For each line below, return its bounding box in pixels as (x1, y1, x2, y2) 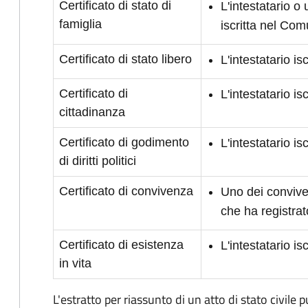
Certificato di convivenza (59, 184, 193, 198)
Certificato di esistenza (59, 238, 184, 252)
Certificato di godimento (59, 135, 189, 149)
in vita (59, 256, 91, 270)
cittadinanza (59, 105, 125, 119)
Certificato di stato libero (59, 52, 192, 66)
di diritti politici (59, 154, 136, 168)
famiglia (59, 17, 102, 31)
